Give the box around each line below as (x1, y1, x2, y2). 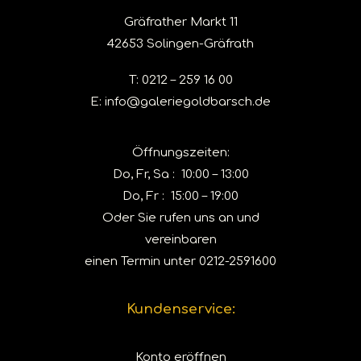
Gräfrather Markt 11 (123, 15, 238, 29)
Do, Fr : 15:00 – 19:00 (122, 189, 239, 203)
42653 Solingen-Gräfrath (107, 37, 254, 51)
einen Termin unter (85, 255, 199, 268)
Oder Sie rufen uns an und (102, 211, 259, 225)
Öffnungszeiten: (131, 146, 230, 160)
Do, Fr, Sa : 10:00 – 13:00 (112, 168, 249, 181)
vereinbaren (144, 233, 217, 247)
